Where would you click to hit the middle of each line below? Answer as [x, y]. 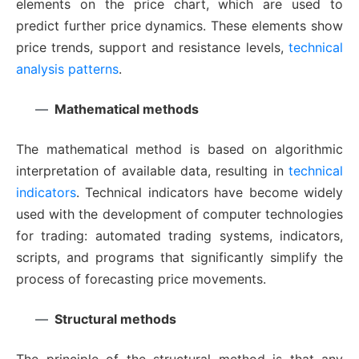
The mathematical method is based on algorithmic [179, 149]
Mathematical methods [127, 109]
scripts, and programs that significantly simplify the [179, 258]
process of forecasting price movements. [141, 279]
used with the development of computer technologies [179, 214]
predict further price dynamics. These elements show [179, 26]
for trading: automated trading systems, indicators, [179, 236]
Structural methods [115, 319]
